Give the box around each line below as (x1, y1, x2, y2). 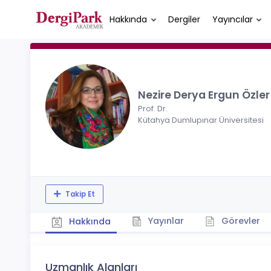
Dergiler (168, 13, 200, 25)
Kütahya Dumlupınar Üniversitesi (138, 114, 264, 126)
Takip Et (63, 189, 95, 199)
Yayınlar (145, 215, 184, 227)
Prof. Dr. (138, 103, 168, 114)
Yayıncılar (212, 13, 253, 25)
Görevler (218, 215, 260, 227)
